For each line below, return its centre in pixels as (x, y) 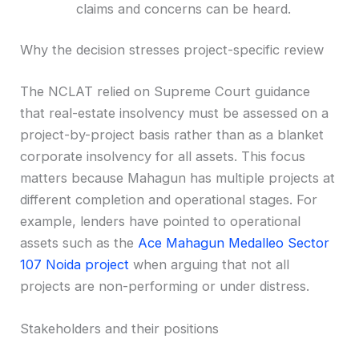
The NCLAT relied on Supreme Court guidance (165, 91)
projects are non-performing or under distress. (165, 286)
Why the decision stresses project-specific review (172, 50)
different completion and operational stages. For (169, 199)
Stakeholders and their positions (120, 329)
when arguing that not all (210, 264)
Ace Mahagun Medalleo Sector (234, 242)
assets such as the (79, 242)
